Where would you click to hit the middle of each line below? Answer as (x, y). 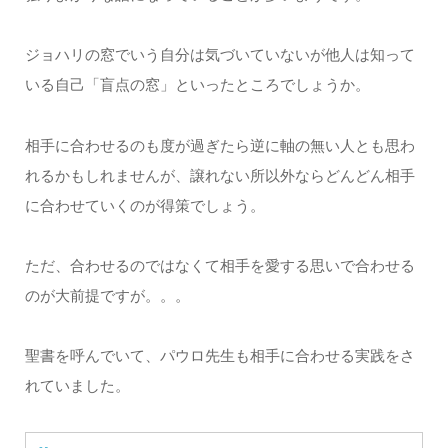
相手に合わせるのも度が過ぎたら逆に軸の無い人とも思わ (219, 145)
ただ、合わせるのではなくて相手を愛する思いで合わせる (219, 265)
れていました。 (77, 386)
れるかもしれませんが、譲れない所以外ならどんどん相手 (219, 175)
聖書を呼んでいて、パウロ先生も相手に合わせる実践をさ (219, 356)
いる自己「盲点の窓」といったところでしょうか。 (197, 85)
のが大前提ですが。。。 (107, 295)
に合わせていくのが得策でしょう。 (144, 205)
